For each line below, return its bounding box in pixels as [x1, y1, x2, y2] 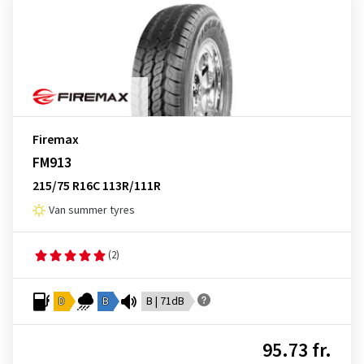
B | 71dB [146, 293, 184, 310]
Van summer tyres [49, 202, 135, 219]
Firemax [32, 131, 79, 149]
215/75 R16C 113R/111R [32, 177, 161, 195]
